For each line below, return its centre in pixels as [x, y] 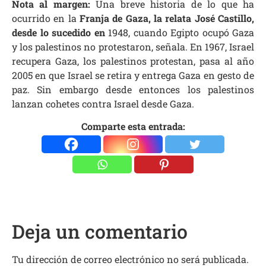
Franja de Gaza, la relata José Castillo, [167, 18]
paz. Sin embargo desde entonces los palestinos [133, 89]
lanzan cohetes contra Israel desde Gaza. [103, 103]
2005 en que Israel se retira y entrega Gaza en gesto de [133, 75]
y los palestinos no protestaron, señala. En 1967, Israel [133, 46]
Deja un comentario [100, 232]
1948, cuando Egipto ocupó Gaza [181, 32]
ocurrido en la [46, 18]
